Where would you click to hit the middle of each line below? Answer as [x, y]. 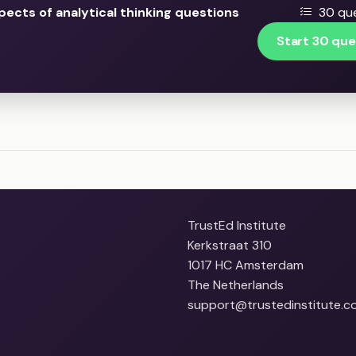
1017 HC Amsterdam [246, 265]
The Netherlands [236, 285]
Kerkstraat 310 [230, 246]
